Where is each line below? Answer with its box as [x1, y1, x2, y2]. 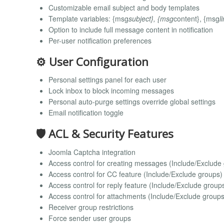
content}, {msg [173, 13, 219, 23]
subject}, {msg [128, 13, 173, 23]
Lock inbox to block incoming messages [48, 85, 174, 96]
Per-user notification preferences [48, 35, 151, 45]
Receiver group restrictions [48, 201, 133, 212]
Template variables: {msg [48, 13, 128, 23]
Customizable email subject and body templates [48, 2, 199, 12]
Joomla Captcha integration [48, 146, 135, 157]
